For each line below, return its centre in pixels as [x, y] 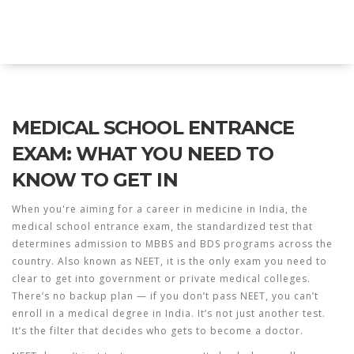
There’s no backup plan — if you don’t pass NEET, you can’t [165, 296]
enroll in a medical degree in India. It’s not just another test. [169, 313]
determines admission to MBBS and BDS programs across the [172, 244]
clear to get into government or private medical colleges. [161, 279]
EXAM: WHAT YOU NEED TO [143, 154]
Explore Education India [120, 32]
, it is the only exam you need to [244, 261]
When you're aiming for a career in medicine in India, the [160, 209]
